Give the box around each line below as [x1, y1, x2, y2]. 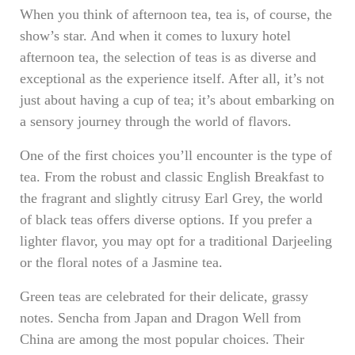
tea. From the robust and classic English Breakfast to [20, 169, 324, 185]
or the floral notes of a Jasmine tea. [20, 254, 223, 270]
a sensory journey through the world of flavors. [20, 113, 292, 129]
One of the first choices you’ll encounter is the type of [20, 147, 332, 163]
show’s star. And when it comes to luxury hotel [20, 28, 291, 44]
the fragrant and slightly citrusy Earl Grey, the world [20, 190, 323, 206]
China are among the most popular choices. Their [20, 331, 304, 347]
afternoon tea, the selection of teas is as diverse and [20, 49, 316, 65]
